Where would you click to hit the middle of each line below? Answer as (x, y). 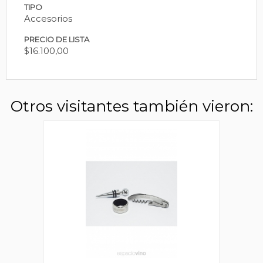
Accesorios (48, 18)
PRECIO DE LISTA (57, 39)
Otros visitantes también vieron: (131, 106)
